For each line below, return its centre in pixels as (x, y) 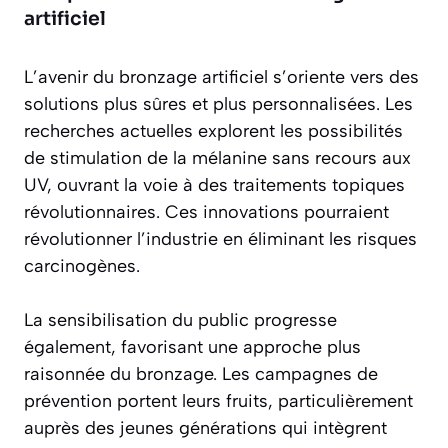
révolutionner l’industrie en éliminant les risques (220, 239)
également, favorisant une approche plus (192, 347)
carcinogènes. (82, 266)
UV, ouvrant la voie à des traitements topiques (214, 185)
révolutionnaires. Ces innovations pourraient (206, 212)
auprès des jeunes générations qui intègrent (205, 428)
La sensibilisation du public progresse (180, 320)
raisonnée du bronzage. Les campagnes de (201, 374)
